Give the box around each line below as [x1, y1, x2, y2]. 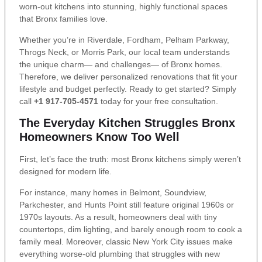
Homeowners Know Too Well [19, 130, 180, 144]
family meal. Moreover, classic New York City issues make [19, 236, 233, 246]
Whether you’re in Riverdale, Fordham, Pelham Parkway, [19, 35, 229, 44]
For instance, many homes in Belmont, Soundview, [19, 187, 206, 197]
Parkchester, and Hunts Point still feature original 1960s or [19, 199, 234, 209]
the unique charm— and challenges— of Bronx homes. [19, 59, 222, 69]
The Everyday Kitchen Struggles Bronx [19, 116, 235, 130]
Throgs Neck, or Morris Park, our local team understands [19, 47, 230, 57]
